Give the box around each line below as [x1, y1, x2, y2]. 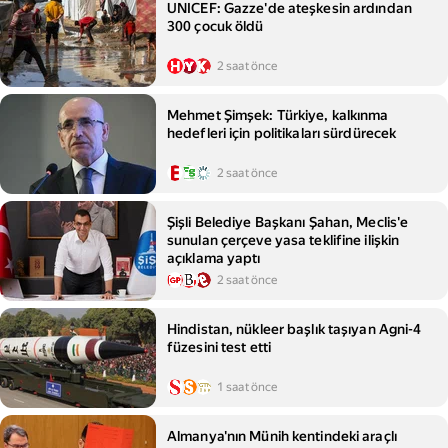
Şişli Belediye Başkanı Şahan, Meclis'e [167, 214, 409, 230]
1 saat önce [217, 380, 278, 394]
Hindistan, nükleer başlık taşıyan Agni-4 [167, 321, 422, 337]
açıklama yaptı [167, 250, 261, 266]
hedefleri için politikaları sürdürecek [167, 125, 397, 141]
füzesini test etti [167, 339, 272, 355]
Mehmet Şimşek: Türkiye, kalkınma [167, 107, 389, 123]
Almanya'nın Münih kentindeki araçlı [167, 428, 397, 444]
